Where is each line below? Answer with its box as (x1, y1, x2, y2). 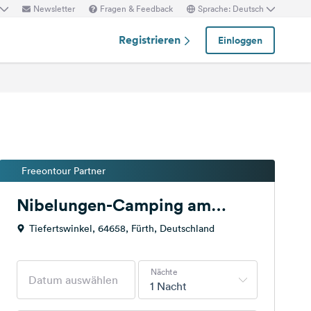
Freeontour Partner (21, 165, 106, 177)
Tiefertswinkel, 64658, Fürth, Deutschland (28, 222, 215, 235)
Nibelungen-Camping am (16, 194, 211, 215)
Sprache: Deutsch (198, 2, 264, 15)
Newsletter (33, 2, 75, 15)
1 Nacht (150, 279, 187, 293)
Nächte (150, 266, 178, 277)
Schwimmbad (16, 217, 124, 237)
